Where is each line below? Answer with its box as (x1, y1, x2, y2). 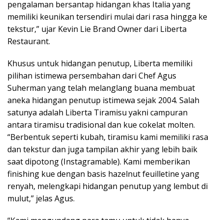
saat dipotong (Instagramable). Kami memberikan (7, 156, 190, 167)
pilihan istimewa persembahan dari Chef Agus (7, 70, 176, 81)
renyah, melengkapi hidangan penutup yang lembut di (7, 180, 208, 192)
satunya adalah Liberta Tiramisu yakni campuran (7, 107, 188, 118)
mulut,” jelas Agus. (7, 192, 75, 204)
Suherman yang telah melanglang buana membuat (7, 82, 195, 93)
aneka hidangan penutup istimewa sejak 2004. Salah (7, 94, 199, 106)
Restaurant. (7, 35, 50, 47)
